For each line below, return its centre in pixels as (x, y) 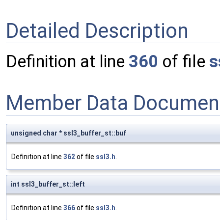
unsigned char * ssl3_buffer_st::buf (69, 133)
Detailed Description (97, 30)
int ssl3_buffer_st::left (48, 184)
